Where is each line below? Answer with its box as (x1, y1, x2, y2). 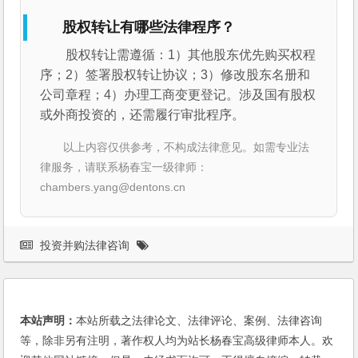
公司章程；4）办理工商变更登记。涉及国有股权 (40, 87, 316, 101)
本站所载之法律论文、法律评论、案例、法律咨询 (76, 313, 323, 327)
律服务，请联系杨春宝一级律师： (40, 160, 209, 173)
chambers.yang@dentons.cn (40, 180, 186, 193)
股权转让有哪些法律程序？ (62, 18, 236, 35)
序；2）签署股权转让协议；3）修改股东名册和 (40, 67, 311, 82)
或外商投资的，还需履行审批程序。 (40, 107, 245, 121)
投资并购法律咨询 (40, 238, 130, 252)
